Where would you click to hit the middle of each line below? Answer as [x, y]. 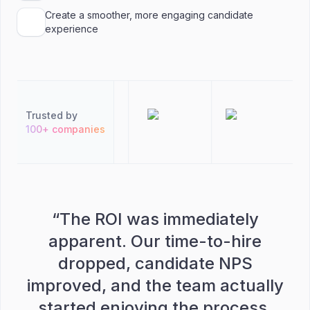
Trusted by [52, 115]
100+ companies [65, 129]
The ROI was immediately [159, 219]
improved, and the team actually [155, 285]
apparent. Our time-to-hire [155, 241]
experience [72, 29]
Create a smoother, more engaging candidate [149, 15]
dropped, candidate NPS [155, 263]
